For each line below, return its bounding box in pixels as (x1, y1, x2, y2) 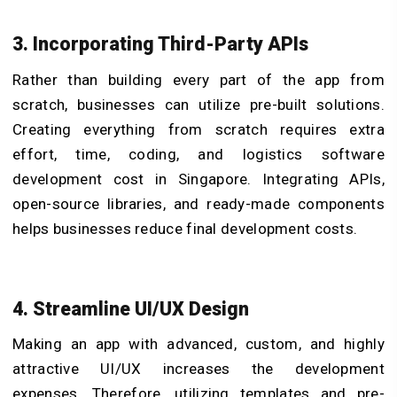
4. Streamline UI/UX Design (12, 297, 249, 320)
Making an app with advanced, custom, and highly (12, 335, 385, 354)
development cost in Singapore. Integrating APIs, (12, 170, 385, 188)
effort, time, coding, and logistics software (12, 145, 385, 163)
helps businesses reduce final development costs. (12, 220, 358, 237)
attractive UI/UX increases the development (12, 360, 385, 378)
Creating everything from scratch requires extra (12, 121, 385, 138)
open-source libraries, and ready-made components (12, 195, 385, 213)
